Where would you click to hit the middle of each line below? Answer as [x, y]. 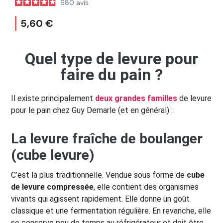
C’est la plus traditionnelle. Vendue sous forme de [99, 175]
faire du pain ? [111, 75]
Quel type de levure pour [111, 59]
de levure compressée [52, 187]
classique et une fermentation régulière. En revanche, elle [111, 211]
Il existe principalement [52, 98]
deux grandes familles [135, 98]
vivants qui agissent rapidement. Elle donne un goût [100, 199]
